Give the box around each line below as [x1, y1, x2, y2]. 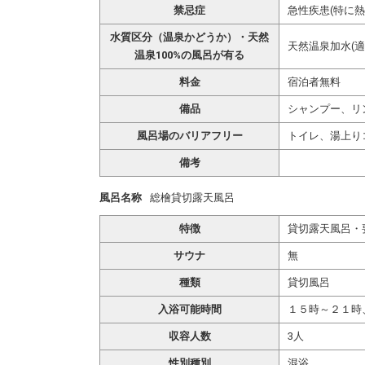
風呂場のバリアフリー [136, 130, 243, 142]
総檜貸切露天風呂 [150, 191, 235, 204]
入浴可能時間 [157, 303, 222, 315]
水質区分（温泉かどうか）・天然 [110, 31, 269, 43]
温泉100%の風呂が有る [134, 49, 244, 61]
